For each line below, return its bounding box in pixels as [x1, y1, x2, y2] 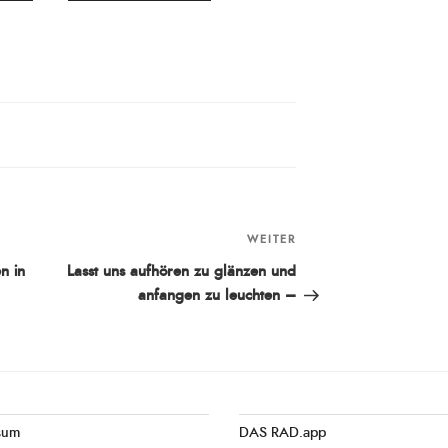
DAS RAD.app [239, 426, 326, 441]
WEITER [247, 234, 297, 246]
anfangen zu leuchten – [138, 288, 297, 304]
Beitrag [295, 259, 346, 276]
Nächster [295, 235, 360, 252]
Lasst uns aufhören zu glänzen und [67, 264, 297, 280]
